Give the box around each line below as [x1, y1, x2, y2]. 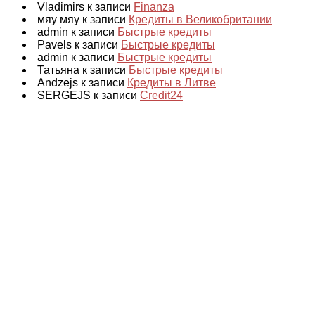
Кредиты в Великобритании [129, 13, 272, 25]
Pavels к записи [37, 38, 121, 51]
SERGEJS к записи [37, 89, 140, 101]
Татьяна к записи [37, 63, 129, 76]
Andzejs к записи [37, 76, 127, 89]
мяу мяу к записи [37, 13, 129, 25]
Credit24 [140, 89, 183, 101]
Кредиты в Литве [127, 76, 216, 89]
